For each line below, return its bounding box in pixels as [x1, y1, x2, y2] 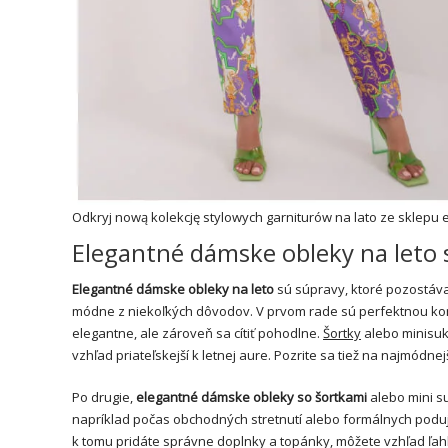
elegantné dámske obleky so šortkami [136, 387, 367, 406]
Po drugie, [72, 387, 136, 406]
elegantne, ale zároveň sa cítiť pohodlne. [72, 323, 323, 342]
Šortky [323, 323, 361, 342]
